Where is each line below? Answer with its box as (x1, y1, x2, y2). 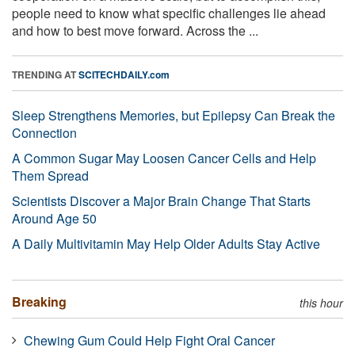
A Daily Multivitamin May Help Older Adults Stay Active (12, 234, 320, 253)
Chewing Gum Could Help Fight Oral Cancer (24, 330, 275, 349)
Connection (12, 123, 77, 142)
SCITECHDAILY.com (78, 67, 170, 82)
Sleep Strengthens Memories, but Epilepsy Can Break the (12, 105, 335, 124)
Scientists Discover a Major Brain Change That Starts (12, 191, 311, 210)
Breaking (12, 292, 67, 311)
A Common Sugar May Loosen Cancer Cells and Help (12, 148, 316, 167)
